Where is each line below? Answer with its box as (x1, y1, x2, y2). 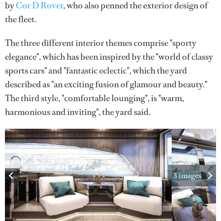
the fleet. (5, 13, 37, 25)
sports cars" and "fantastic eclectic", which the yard (5, 65, 187, 76)
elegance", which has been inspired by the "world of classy (5, 51, 213, 63)
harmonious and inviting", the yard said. (5, 106, 150, 118)
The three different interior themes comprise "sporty (5, 37, 196, 49)
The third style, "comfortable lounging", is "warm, (5, 92, 184, 104)
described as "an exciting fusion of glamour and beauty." (5, 78, 207, 90)
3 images (173, 170, 201, 181)
